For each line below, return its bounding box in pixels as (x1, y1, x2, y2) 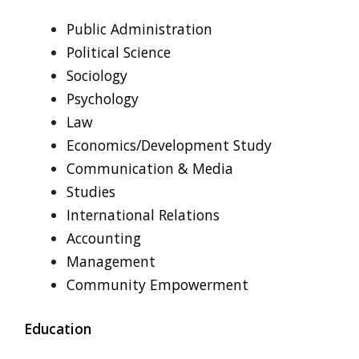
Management (66, 252, 155, 272)
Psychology (66, 89, 139, 109)
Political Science (66, 42, 171, 63)
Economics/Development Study (66, 135, 272, 155)
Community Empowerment (66, 275, 248, 295)
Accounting (66, 228, 141, 248)
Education (24, 319, 91, 339)
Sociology (66, 66, 127, 86)
